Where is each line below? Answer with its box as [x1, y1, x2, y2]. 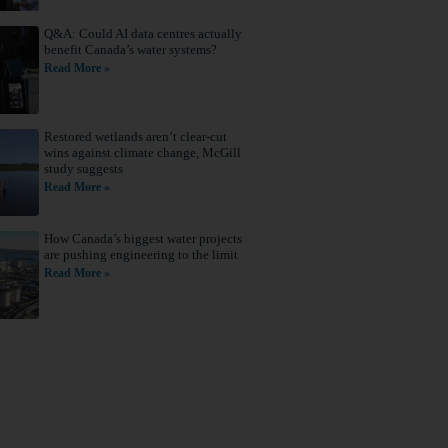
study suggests [43, 160, 123, 176]
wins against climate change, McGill [43, 144, 241, 160]
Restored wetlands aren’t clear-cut [43, 128, 227, 144]
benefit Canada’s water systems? [43, 42, 217, 58]
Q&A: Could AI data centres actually [43, 26, 242, 42]
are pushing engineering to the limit [43, 247, 238, 263]
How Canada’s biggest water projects [43, 231, 242, 247]
